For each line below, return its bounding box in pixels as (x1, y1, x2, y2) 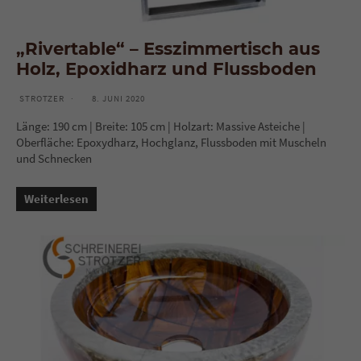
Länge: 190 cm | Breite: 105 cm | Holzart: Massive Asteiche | (16, 118, 305, 134)
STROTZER (19, 92, 64, 104)
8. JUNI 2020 (92, 92, 145, 104)
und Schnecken (16, 150, 92, 166)
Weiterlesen (24, 190, 89, 206)
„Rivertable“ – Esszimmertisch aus (16, 37, 320, 59)
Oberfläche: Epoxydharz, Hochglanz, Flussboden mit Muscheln (16, 134, 326, 150)
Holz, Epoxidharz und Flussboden (16, 57, 317, 79)
